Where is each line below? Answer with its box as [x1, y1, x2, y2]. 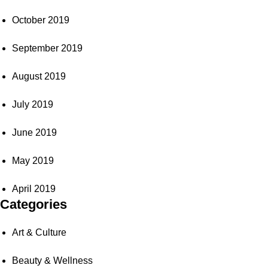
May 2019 [12, 156, 54, 166]
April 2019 [12, 184, 56, 194]
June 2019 [12, 127, 57, 138]
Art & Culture [12, 227, 66, 237]
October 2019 [12, 15, 69, 25]
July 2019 [12, 99, 53, 109]
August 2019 [12, 71, 66, 81]
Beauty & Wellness [12, 255, 93, 266]
